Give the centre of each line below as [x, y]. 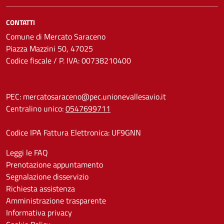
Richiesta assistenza [40, 188]
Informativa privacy [39, 212]
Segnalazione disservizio [47, 176]
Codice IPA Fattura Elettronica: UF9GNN [73, 132]
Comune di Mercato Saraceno [56, 36]
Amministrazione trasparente [56, 200]
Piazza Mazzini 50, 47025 [49, 48]
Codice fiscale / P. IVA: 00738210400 [68, 60]
